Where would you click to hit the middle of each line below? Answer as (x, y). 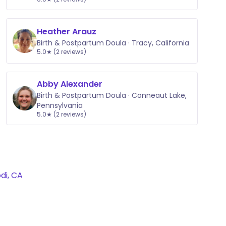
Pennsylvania (60, 105)
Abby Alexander (70, 84)
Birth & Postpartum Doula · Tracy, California (113, 43)
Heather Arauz (67, 32)
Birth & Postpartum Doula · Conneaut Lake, (112, 95)
